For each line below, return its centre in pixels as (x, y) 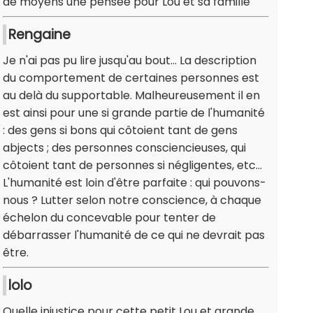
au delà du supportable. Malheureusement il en (131, 96)
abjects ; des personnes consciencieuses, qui (124, 148)
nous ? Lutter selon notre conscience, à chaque (132, 201)
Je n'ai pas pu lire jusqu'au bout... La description (130, 61)
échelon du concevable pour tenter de (109, 218)
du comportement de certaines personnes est (131, 78)
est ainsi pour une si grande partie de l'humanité (134, 113)
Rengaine (39, 35)
